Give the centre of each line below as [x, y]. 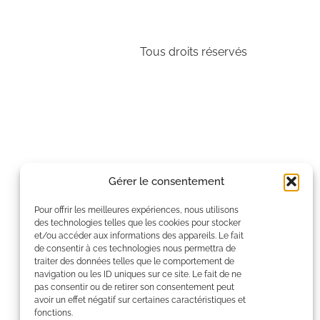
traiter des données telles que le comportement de [134, 261]
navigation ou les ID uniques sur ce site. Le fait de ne [138, 274]
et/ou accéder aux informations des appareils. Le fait [139, 236]
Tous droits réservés [194, 52]
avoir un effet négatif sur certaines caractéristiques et [140, 300]
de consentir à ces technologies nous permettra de [135, 249]
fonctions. [54, 313]
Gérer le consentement [166, 181]
